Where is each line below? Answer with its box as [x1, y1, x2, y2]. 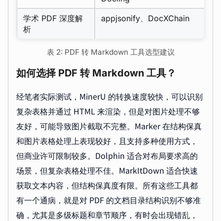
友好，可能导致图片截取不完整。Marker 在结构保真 [16, 119, 202, 132]
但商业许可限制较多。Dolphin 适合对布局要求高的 [16, 149, 198, 161]
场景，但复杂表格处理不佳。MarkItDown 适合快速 [16, 164, 198, 176]
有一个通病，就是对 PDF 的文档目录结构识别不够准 [16, 193, 201, 206]
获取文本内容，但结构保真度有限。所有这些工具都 [16, 179, 198, 191]
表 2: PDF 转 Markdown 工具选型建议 [46, 47, 175, 57]
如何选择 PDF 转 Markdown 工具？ [16, 67, 176, 79]
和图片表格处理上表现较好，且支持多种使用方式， [16, 134, 198, 147]
